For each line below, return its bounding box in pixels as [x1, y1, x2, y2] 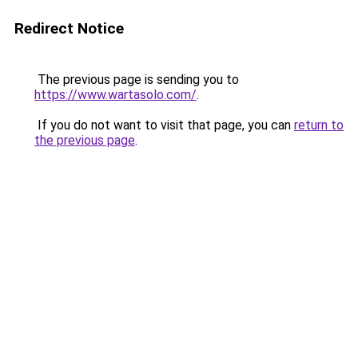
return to [294, 117, 344, 133]
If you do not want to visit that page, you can [34, 117, 294, 133]
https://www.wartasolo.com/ [34, 87, 197, 102]
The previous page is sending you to [34, 72, 239, 87]
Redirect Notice [14, 19, 124, 38]
